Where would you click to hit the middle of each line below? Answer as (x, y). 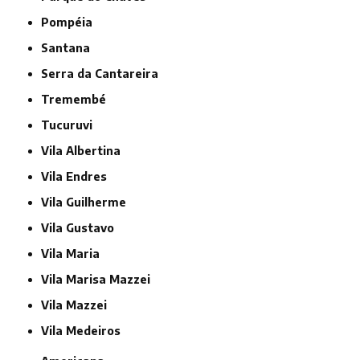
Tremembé (78, 100)
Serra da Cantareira (104, 74)
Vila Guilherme (88, 202)
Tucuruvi (71, 125)
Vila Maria (75, 254)
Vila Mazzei (78, 305)
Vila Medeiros (85, 331)
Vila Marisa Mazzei (100, 280)
